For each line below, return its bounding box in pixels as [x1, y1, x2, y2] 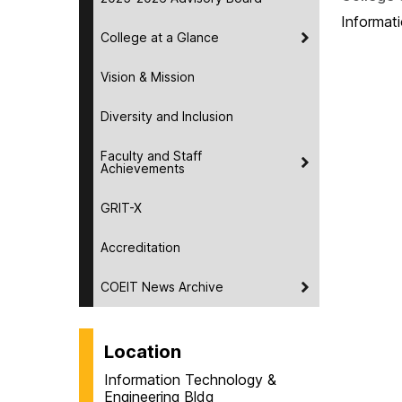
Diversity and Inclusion [100, 108, 233, 124]
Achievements [100, 160, 185, 176]
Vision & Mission [100, 68, 195, 84]
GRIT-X [100, 199, 142, 215]
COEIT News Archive [100, 278, 223, 294]
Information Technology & [104, 370, 276, 389]
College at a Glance [100, 29, 219, 45]
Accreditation [100, 239, 180, 255]
